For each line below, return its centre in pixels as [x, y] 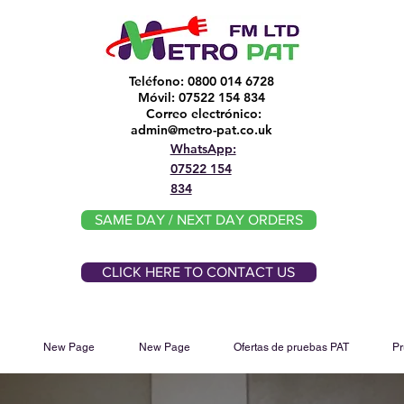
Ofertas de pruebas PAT [291, 347]
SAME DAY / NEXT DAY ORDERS [198, 220]
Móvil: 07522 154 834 [202, 97]
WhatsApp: [203, 149]
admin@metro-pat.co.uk [202, 130]
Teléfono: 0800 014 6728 [202, 81]
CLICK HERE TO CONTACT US [199, 272]
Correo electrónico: [203, 114]
